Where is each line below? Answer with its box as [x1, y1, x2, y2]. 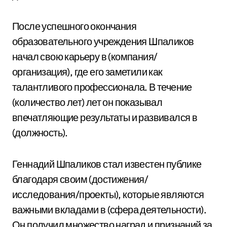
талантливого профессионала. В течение [12, 81, 192, 93]
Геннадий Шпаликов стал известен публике [12, 158, 202, 170]
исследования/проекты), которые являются [12, 188, 204, 201]
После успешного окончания [12, 20, 136, 32]
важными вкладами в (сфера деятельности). [12, 203, 206, 216]
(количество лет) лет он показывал [12, 96, 163, 108]
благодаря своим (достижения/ [12, 173, 148, 185]
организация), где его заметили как [12, 65, 163, 78]
